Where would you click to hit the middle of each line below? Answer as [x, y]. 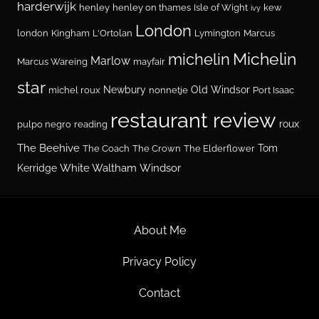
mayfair [149, 62]
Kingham [70, 33]
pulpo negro [44, 125]
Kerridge [37, 168]
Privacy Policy [159, 262]
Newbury [125, 90]
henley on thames [152, 8]
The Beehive [48, 148]
